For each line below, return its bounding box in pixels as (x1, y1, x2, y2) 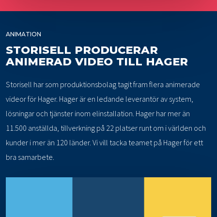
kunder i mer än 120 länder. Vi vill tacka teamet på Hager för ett (6, 138, 203, 148)
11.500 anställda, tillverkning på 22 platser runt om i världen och (6, 123, 206, 133)
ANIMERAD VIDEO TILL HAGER (6, 55, 188, 69)
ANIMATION (6, 31, 42, 38)
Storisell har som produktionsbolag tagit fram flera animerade (6, 79, 201, 90)
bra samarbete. (6, 152, 55, 162)
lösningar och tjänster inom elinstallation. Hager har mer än (6, 108, 190, 119)
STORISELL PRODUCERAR (6, 43, 158, 57)
